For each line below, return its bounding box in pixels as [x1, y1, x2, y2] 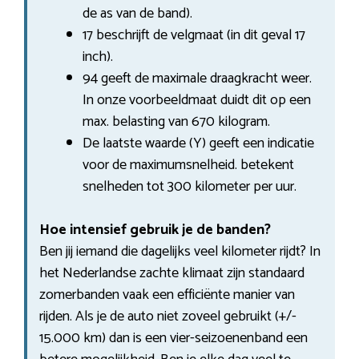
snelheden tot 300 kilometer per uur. [83, 174, 296, 199]
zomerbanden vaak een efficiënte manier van [39, 282, 295, 307]
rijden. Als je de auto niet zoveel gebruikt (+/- [39, 304, 296, 329]
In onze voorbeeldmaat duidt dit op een [83, 87, 311, 112]
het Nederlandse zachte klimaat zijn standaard [39, 260, 305, 285]
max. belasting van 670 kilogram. [83, 109, 270, 134]
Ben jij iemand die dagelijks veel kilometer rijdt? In [39, 239, 321, 264]
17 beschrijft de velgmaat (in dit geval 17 [83, 22, 305, 47]
